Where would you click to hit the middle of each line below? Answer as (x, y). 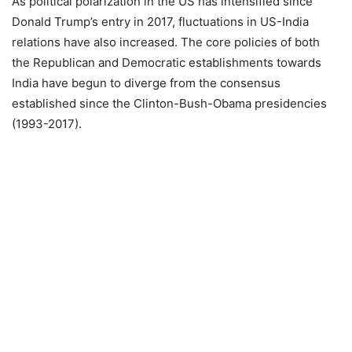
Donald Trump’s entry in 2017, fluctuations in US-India (160, 22)
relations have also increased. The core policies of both (166, 42)
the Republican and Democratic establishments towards (167, 62)
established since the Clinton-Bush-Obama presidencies (169, 103)
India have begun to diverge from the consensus (146, 83)
